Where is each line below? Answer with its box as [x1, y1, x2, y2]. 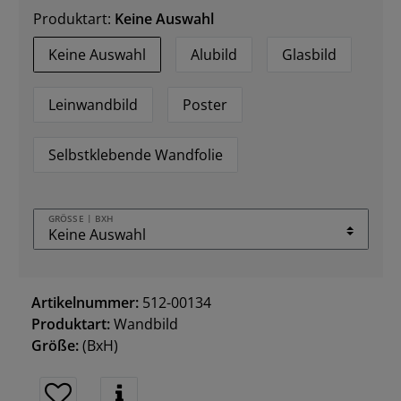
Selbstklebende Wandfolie [48, 144, 223, 165]
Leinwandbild [48, 94, 138, 115]
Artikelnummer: [31, 293, 139, 313]
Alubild [191, 44, 237, 64]
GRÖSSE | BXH [48, 212, 107, 226]
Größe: [31, 336, 79, 356]
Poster [183, 94, 227, 115]
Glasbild [282, 44, 337, 64]
